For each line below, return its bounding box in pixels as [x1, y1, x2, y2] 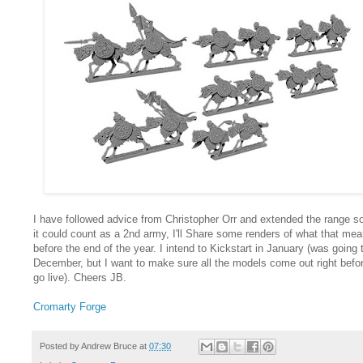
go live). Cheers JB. [33, 271, 126, 284]
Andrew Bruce [81, 340, 137, 351]
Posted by [40, 340, 81, 351]
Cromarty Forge [33, 300, 106, 313]
